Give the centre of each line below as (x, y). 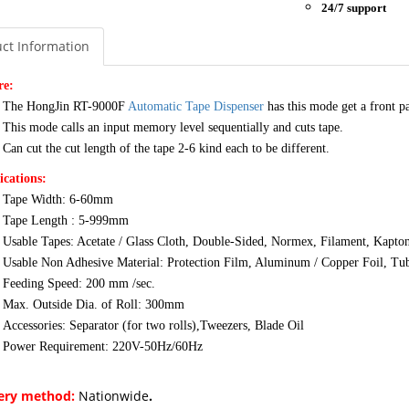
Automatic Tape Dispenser (195, 106)
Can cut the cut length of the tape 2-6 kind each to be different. (166, 148)
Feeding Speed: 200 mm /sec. (79, 283)
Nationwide (113, 396)
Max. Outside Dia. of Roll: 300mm (93, 304)
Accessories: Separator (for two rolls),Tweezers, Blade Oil (153, 325)
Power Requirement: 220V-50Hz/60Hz (102, 346)
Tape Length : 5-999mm (65, 220)
